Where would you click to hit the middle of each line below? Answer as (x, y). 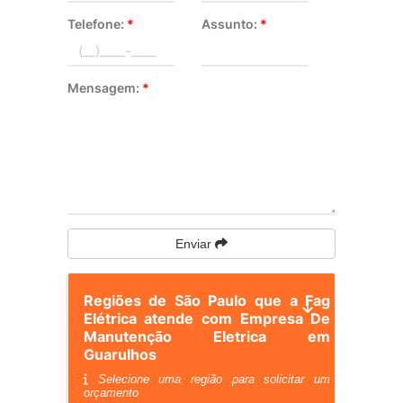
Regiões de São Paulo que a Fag (207, 300)
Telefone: (97, 24)
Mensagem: (104, 88)
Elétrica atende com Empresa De (207, 318)
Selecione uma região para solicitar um (209, 379)
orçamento (111, 393)
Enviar (195, 244)
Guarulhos (120, 354)
